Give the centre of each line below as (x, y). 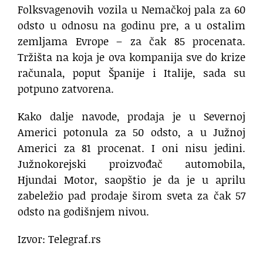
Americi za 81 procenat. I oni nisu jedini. (131, 148)
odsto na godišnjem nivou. (83, 212)
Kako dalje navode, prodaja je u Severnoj (131, 117)
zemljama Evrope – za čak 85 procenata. (131, 41)
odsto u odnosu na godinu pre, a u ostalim (131, 26)
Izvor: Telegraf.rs (59, 239)
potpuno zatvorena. (66, 89)
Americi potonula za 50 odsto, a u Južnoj (131, 132)
